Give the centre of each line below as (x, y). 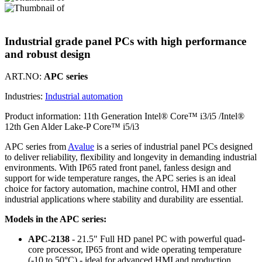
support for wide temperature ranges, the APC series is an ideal (120, 178)
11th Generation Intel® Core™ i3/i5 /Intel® (163, 116)
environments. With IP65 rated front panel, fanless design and (118, 168)
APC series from (36, 147)
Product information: (43, 116)
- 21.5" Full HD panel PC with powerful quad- (157, 239)
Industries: (25, 96)
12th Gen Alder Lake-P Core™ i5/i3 (72, 127)
